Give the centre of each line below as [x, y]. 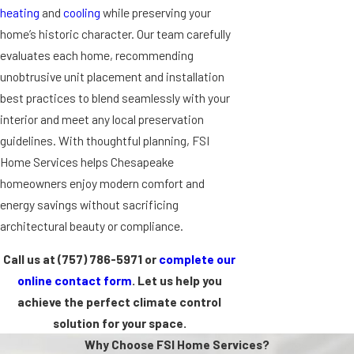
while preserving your [156, 12]
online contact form [74, 281]
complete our [198, 259]
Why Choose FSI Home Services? [177, 345]
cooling [82, 12]
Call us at [31, 259]
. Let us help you [177, 281]
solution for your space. [119, 323]
